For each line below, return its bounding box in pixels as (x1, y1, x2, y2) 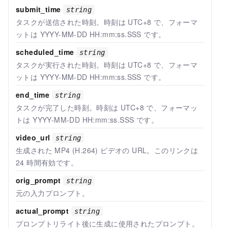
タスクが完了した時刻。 (16, 102, 97, 112)
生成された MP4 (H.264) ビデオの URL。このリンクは (16, 145, 198, 155)
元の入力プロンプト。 (16, 187, 89, 198)
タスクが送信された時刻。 (16, 16, 104, 27)
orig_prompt (16, 175, 61, 185)
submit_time (16, 4, 61, 14)
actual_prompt (16, 205, 69, 216)
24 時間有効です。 (16, 157, 78, 167)
